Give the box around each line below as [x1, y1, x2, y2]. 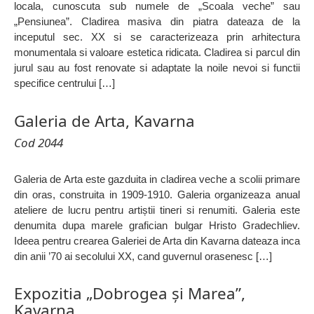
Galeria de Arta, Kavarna [14, 109, 195, 132]
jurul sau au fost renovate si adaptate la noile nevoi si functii [14, 62, 300, 74]
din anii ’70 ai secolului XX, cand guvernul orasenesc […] [14, 250, 272, 262]
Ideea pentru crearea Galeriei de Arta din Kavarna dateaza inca [14, 234, 300, 247]
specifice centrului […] [14, 77, 115, 90]
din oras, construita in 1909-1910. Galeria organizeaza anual [14, 188, 300, 200]
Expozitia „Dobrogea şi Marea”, [14, 282, 245, 305]
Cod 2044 [14, 134, 63, 151]
